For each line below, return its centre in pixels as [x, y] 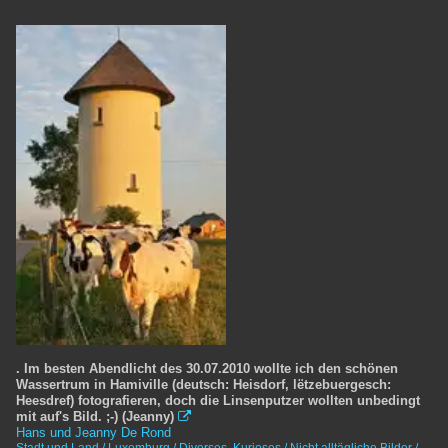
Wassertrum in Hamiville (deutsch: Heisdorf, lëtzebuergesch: [203, 384]
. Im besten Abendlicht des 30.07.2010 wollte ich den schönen [207, 368]
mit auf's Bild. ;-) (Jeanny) [95, 416]
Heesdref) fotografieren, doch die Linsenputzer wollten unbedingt [218, 400]
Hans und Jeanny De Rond [93, 432]
